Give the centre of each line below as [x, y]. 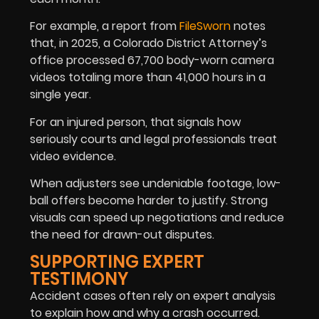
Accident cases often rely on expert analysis [153, 296]
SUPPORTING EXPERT [117, 262]
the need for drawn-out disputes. [122, 235]
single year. [62, 95]
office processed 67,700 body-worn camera [152, 61]
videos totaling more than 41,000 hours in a [148, 78]
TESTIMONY [79, 279]
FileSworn [205, 26]
